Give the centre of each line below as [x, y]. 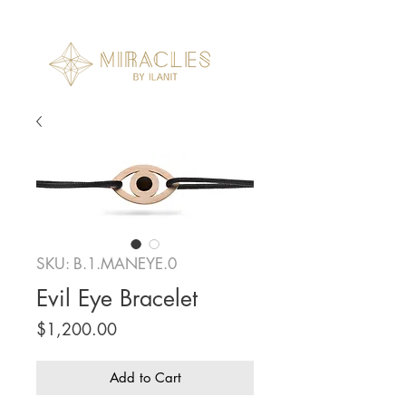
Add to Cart [145, 377]
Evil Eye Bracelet [117, 298]
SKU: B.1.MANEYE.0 [106, 264]
